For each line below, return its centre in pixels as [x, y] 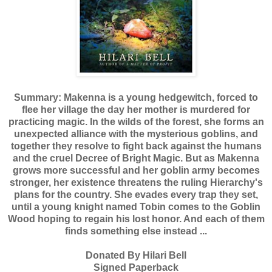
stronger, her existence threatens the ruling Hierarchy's [136, 182]
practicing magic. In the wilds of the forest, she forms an [136, 121]
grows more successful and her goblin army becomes [136, 170]
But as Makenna [221, 158]
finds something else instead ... [136, 231]
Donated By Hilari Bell [136, 255]
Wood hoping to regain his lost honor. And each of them [136, 219]
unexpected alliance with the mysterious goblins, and [136, 134]
